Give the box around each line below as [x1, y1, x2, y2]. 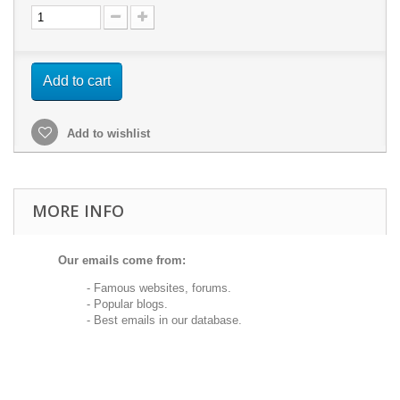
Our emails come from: [58, 254, 186, 267]
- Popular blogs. [58, 297, 168, 311]
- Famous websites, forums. [58, 281, 231, 295]
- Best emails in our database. [58, 313, 242, 327]
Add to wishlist [63, 127, 150, 140]
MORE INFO [32, 200, 124, 221]
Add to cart [43, 73, 111, 88]
